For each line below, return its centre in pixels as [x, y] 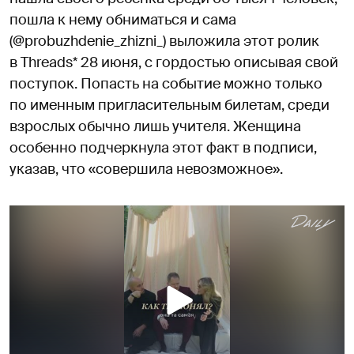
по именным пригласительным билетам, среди [169, 105]
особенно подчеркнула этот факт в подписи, [163, 147]
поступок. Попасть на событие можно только [166, 83]
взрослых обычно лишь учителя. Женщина [155, 126]
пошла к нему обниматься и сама [123, 19]
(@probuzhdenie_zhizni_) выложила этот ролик [164, 41]
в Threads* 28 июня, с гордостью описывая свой [174, 62]
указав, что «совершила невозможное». [146, 169]
